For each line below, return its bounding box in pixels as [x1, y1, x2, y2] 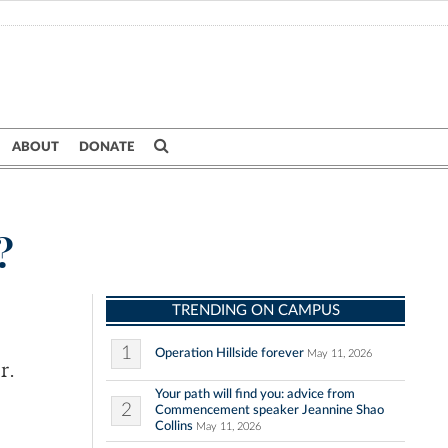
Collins [155, 419, 193, 434]
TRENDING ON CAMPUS [171, 303, 340, 319]
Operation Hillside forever [155, 346, 304, 361]
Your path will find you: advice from [155, 387, 355, 402]
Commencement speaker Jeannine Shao [155, 403, 384, 418]
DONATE [79, 140, 134, 154]
